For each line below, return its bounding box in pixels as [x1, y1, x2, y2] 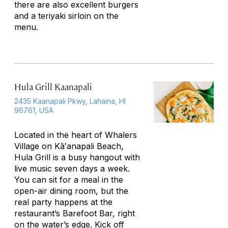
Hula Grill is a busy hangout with [14, 152, 140, 162]
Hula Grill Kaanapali [14, 81, 92, 92]
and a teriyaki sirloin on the [14, 11, 119, 21]
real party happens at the [14, 197, 112, 207]
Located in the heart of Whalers [14, 130, 137, 140]
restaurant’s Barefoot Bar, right [14, 208, 135, 218]
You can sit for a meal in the [14, 175, 123, 185]
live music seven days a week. [14, 163, 130, 174]
